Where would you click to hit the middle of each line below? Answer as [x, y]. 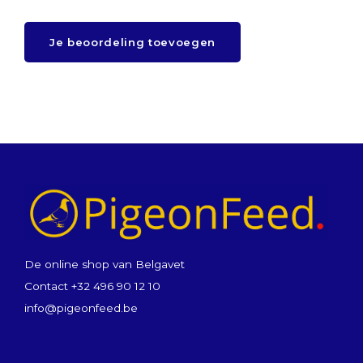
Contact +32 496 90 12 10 [92, 286]
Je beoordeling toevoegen [132, 42]
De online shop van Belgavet [105, 264]
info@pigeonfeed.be [81, 308]
